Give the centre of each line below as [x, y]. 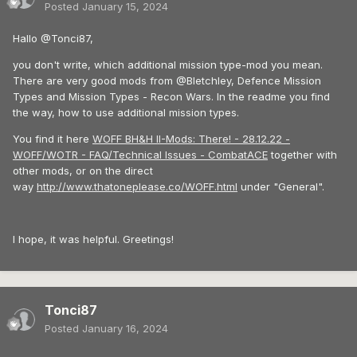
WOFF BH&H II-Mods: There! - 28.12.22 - [191, 139]
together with [302, 155]
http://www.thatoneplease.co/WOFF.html [137, 187]
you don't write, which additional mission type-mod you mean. [168, 65]
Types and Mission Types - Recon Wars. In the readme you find [171, 97]
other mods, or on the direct [83, 171]
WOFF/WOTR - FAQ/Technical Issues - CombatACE [140, 155]
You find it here [53, 139]
